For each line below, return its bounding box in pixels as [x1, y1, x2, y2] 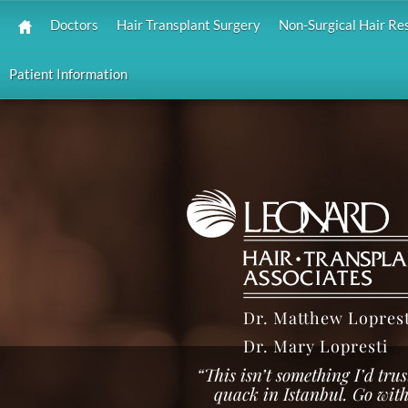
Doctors [49, 17, 98, 33]
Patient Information [9, 66, 127, 82]
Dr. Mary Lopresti [243, 334, 388, 357]
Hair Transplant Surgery [116, 17, 260, 33]
